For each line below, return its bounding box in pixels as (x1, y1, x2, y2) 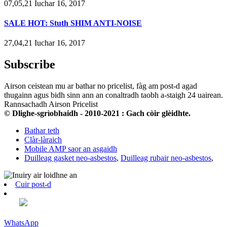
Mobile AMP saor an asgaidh (24, 144, 117, 153)
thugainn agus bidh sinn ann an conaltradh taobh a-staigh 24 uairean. (4, 90, 223, 99)
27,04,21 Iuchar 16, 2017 (4, 39, 85, 48)
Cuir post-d (15, 179, 51, 188)
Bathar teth (24, 126, 59, 135)
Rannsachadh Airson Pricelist (4, 99, 98, 108)
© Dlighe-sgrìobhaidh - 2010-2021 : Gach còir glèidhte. (4, 108, 191, 118)
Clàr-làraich (24, 135, 62, 144)
